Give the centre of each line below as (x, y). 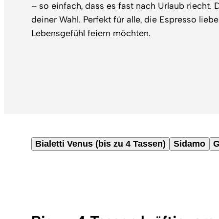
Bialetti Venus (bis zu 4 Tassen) (100, 143)
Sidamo (189, 143)
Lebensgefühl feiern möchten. (91, 33)
